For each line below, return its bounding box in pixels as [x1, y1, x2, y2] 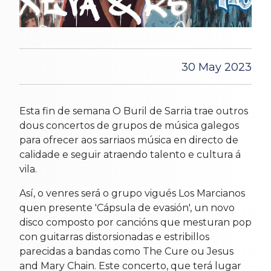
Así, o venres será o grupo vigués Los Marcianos [19, 187, 245, 199]
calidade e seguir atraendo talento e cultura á [19, 148, 241, 160]
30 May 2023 [181, 60, 252, 74]
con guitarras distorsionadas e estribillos [19, 230, 209, 243]
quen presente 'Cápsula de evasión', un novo [19, 201, 235, 214]
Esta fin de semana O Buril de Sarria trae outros [19, 105, 248, 117]
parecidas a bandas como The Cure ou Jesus [19, 245, 233, 257]
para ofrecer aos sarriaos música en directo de [19, 134, 238, 146]
